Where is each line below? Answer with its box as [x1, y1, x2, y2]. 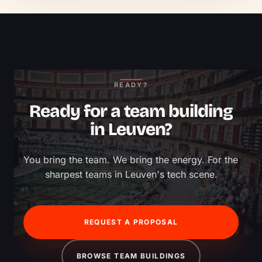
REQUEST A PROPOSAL [84, 218, 178, 227]
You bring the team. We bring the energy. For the [23, 154, 238, 166]
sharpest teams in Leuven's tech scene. [44, 168, 218, 181]
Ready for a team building [29, 101, 233, 122]
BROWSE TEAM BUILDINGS [76, 251, 186, 261]
